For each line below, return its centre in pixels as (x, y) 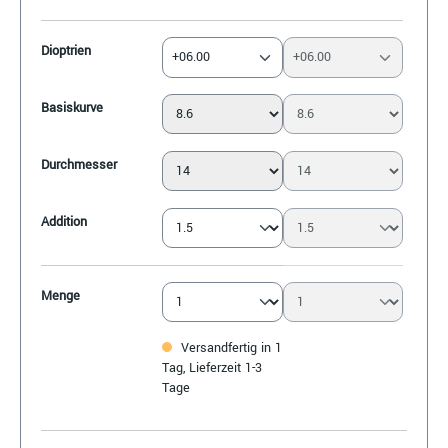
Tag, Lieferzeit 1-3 (211, 368)
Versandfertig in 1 (229, 348)
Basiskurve (72, 108)
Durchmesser (79, 165)
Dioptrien (66, 51)
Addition (64, 222)
